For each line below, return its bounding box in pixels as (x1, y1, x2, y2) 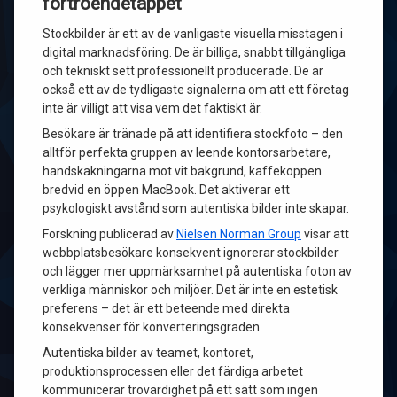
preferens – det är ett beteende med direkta (43, 301, 290, 315)
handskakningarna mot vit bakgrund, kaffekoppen (43, 164, 322, 178)
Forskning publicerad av (43, 227, 176, 241)
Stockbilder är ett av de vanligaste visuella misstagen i (43, 27, 343, 41)
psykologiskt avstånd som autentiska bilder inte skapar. (43, 201, 349, 215)
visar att (301, 227, 349, 241)
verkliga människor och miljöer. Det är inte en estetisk (43, 283, 338, 297)
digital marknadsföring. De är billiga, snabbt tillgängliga (43, 45, 346, 59)
